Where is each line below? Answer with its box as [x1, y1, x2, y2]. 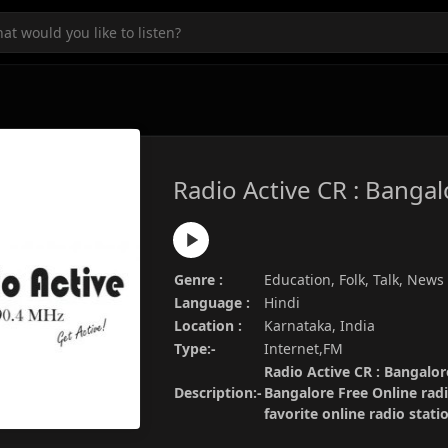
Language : [174, 293, 250, 312]
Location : [174, 316, 242, 335]
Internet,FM [264, 339, 343, 358]
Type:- [174, 339, 216, 358]
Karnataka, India [264, 316, 375, 335]
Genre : [174, 270, 223, 289]
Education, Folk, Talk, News [264, 270, 444, 289]
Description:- [174, 383, 262, 402]
